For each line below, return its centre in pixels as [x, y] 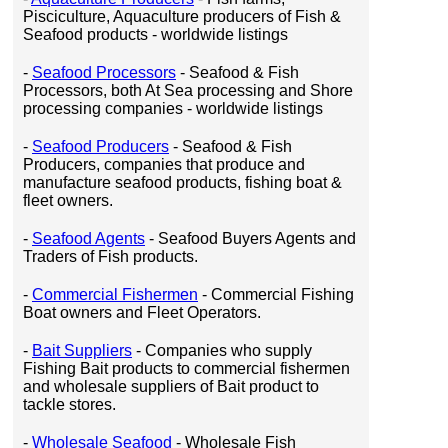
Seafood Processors [104, 72]
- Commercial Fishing [276, 294]
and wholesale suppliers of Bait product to [171, 386]
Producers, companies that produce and [164, 164]
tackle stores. [69, 404]
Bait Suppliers [82, 350]
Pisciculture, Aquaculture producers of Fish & [182, 16]
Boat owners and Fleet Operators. [142, 312]
